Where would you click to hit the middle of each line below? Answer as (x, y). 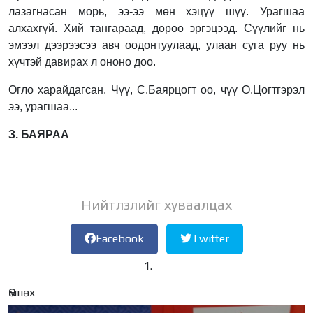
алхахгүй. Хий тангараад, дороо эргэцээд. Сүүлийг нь (156, 28)
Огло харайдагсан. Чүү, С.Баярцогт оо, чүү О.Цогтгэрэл (156, 89)
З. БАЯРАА (39, 134)
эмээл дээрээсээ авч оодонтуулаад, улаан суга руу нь (156, 45)
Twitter (210, 238)
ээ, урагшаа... (43, 106)
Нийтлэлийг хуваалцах (156, 204)
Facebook (119, 238)
